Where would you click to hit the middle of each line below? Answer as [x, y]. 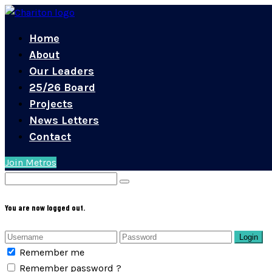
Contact [50, 137]
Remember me [52, 253]
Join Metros [31, 162]
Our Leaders [62, 71]
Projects [51, 104]
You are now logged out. [45, 208]
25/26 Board [62, 87]
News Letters [64, 120]
